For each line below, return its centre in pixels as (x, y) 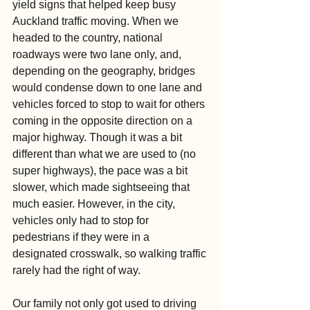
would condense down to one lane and (109, 88)
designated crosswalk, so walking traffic (111, 254)
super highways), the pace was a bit (101, 171)
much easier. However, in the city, (95, 204)
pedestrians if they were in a (82, 237)
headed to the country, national (89, 38)
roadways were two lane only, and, (98, 55)
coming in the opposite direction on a (104, 121)
